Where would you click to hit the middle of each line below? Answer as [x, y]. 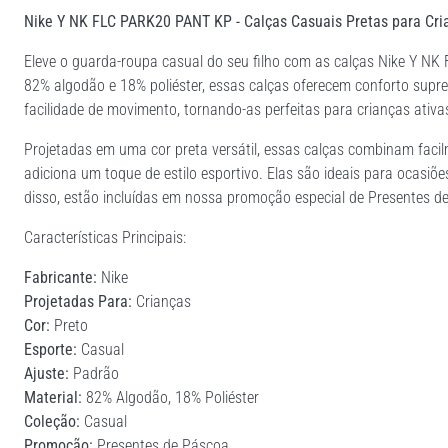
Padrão [94, 373]
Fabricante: [60, 277]
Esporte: [50, 349]
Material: [53, 397]
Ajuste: [46, 373]
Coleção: [52, 421]
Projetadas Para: [78, 301]
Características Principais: [105, 237]
